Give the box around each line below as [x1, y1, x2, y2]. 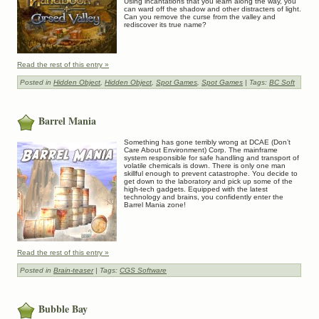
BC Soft [269, 78, 295, 86]
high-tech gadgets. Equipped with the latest [124, 185, 268, 194]
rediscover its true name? [124, 20, 206, 28]
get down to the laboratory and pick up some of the [124, 177, 293, 186]
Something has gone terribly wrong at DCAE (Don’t [124, 138, 291, 147]
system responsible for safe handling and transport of [124, 154, 299, 162]
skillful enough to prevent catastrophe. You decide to [124, 169, 298, 178]
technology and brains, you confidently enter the [124, 193, 283, 202]
